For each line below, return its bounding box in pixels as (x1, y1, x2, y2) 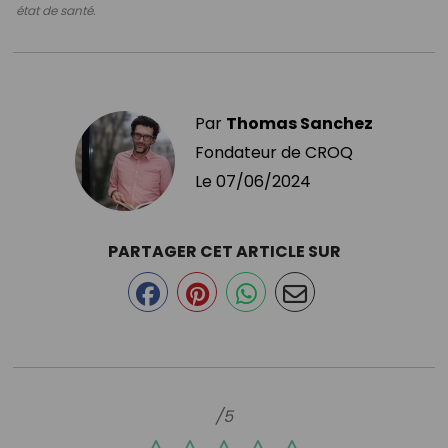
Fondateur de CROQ (195, 140, 353, 164)
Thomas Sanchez (226, 111, 373, 135)
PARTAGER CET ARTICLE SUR (107, 239, 341, 263)
